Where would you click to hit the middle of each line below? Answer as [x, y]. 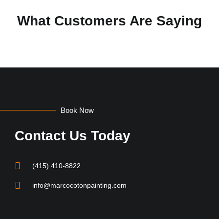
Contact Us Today [73, 136]
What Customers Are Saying [109, 21]
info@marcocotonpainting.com [79, 186]
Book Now [77, 110]
